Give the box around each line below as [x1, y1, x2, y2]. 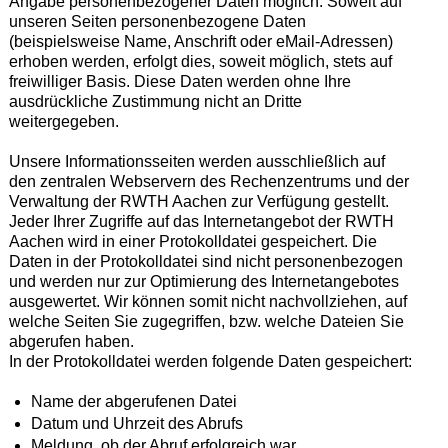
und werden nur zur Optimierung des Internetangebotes [8, 273, 399, 291]
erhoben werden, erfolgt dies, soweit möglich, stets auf [8, 53, 392, 71]
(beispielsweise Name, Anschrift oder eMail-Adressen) [8, 33, 393, 51]
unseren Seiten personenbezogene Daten [8, 13, 306, 31]
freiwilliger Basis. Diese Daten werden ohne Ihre [8, 73, 351, 91]
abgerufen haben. [8, 333, 134, 351]
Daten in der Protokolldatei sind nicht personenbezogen [8, 253, 403, 271]
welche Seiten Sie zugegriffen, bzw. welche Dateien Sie [8, 313, 404, 331]
